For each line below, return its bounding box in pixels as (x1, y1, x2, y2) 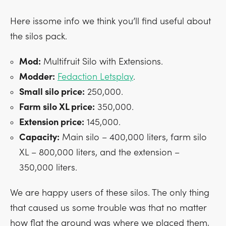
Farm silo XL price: (19, 102, 95, 112)
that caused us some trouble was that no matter (10, 203, 206, 213)
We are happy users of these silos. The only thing (10, 188, 209, 198)
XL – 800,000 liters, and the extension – (19, 147, 180, 158)
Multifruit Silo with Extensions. (41, 56, 163, 67)
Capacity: (19, 132, 60, 143)
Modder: (19, 72, 55, 82)
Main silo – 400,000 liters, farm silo (60, 132, 207, 143)
